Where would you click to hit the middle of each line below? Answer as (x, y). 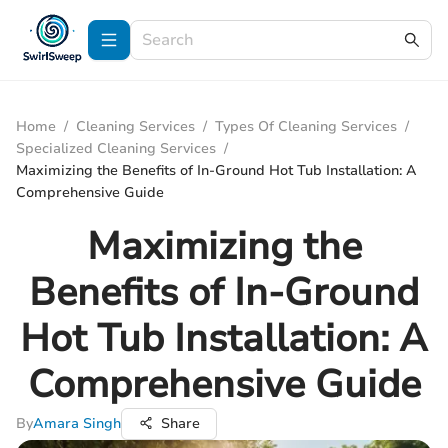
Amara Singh (77, 423)
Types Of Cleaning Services (306, 126)
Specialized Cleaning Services (116, 148)
